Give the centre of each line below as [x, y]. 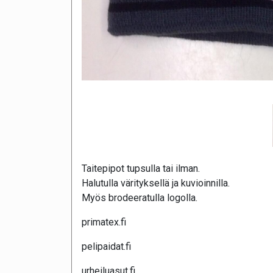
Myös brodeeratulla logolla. [140, 197]
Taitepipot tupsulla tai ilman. [141, 168]
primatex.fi [104, 222]
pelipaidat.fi [106, 246]
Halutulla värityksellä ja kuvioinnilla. [156, 183]
